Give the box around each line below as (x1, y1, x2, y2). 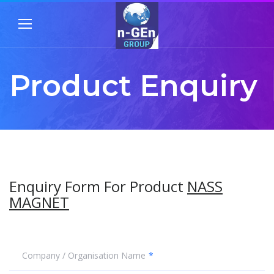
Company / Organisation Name (22, 250, 146, 261)
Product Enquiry (9, 68, 257, 103)
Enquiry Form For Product (9, 176, 187, 196)
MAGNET (9, 192, 69, 212)
